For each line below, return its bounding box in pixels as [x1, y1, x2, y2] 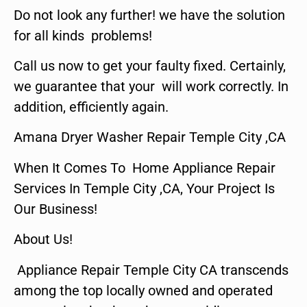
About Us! [14, 231, 73, 248]
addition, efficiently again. [14, 98, 169, 115]
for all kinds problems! [14, 27, 152, 44]
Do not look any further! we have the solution [14, 6, 285, 23]
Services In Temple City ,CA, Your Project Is [14, 180, 275, 197]
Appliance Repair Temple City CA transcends [14, 261, 288, 278]
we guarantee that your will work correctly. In [14, 77, 288, 95]
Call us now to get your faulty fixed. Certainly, [14, 57, 286, 74]
